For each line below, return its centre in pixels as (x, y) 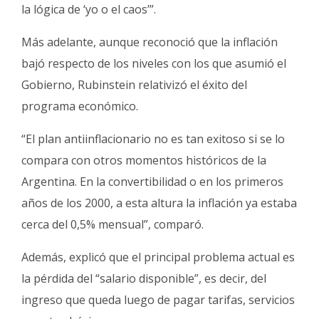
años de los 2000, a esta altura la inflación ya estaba (159, 203)
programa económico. (80, 106)
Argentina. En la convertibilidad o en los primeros (152, 181)
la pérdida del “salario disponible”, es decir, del (144, 278)
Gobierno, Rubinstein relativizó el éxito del (134, 84)
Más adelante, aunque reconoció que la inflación (150, 42)
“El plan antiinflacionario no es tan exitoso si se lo (153, 138)
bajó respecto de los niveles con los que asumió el (154, 63)
